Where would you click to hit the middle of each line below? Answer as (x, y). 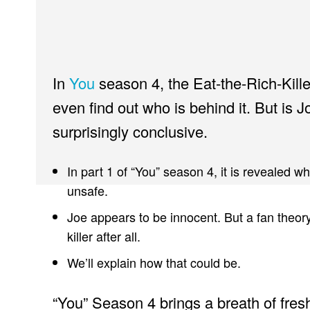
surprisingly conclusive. (130, 131)
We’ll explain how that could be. (154, 263)
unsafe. (88, 191)
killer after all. (104, 236)
